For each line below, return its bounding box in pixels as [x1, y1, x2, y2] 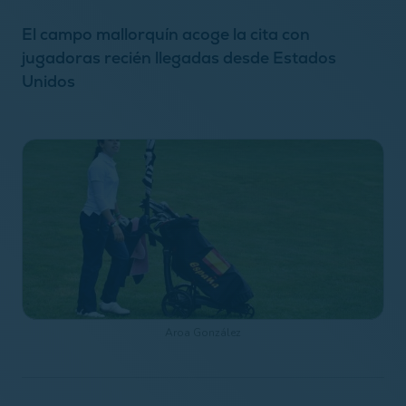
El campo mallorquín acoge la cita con [22, 23, 310, 44]
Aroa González [165, 324, 241, 340]
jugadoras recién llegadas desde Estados [22, 46, 336, 68]
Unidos [22, 70, 75, 92]
